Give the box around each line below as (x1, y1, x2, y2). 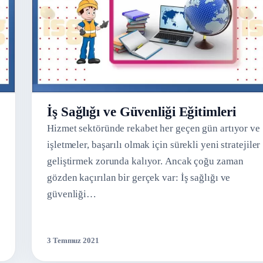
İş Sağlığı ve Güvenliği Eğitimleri (47, 104, 236, 119)
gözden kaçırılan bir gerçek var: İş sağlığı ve (47, 171, 231, 183)
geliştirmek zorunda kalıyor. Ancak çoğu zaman (47, 155, 244, 167)
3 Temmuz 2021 (47, 235, 99, 245)
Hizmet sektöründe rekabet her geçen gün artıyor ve (47, 122, 260, 134)
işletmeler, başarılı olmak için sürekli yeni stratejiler (47, 139, 261, 150)
